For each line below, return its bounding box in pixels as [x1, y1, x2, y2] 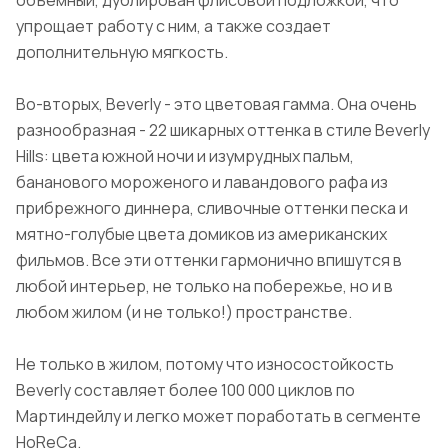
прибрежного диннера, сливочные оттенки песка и [16, 197, 408, 220]
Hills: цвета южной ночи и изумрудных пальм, [16, 145, 354, 168]
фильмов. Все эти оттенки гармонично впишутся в [16, 249, 402, 272]
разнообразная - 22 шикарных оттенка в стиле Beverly [16, 119, 430, 142]
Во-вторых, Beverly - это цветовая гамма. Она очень [16, 93, 417, 116]
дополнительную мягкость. [16, 41, 228, 64]
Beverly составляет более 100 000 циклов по [16, 379, 355, 402]
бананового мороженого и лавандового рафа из [16, 171, 388, 194]
